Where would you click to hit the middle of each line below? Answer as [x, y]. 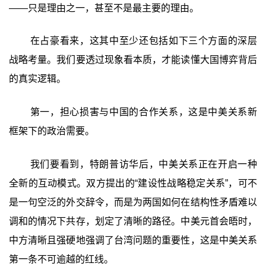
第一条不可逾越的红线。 [61, 259]
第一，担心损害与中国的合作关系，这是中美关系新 [144, 112]
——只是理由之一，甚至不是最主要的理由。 [104, 8]
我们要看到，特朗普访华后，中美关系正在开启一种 [144, 164]
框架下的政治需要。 [51, 131]
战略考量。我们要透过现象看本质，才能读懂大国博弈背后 [133, 60]
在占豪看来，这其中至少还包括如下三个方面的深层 [144, 41]
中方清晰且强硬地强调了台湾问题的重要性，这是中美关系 [133, 240]
